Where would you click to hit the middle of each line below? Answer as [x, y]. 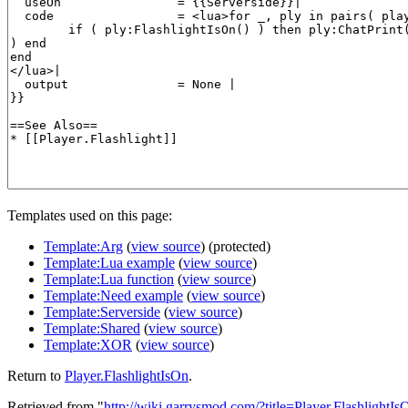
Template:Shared [92, 328]
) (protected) [235, 246]
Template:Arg [83, 246]
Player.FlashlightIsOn [127, 375]
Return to [36, 375]
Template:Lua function [109, 279]
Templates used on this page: [90, 215]
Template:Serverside [102, 311]
